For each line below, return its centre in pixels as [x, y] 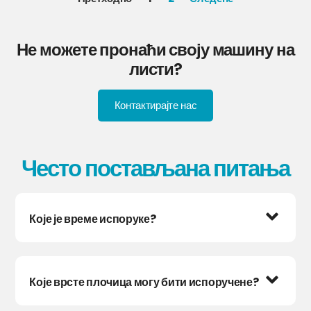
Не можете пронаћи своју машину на [155, 49]
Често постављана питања [155, 168]
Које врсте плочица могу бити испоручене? [144, 282]
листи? [155, 69]
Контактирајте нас [155, 105]
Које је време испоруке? [93, 219]
